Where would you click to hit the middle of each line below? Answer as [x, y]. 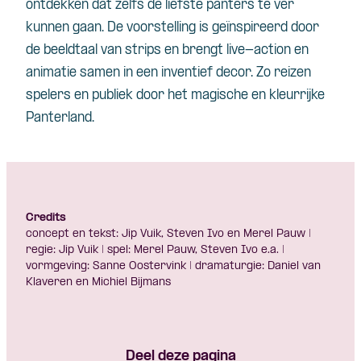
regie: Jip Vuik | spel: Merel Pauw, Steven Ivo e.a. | [155, 250]
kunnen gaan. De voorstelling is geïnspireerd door [172, 27]
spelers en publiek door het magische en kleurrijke [175, 95]
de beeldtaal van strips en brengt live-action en [167, 50]
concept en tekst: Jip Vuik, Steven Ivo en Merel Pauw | [168, 234]
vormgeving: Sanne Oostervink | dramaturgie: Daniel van [173, 266]
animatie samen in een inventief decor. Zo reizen [168, 73]
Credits [46, 218]
